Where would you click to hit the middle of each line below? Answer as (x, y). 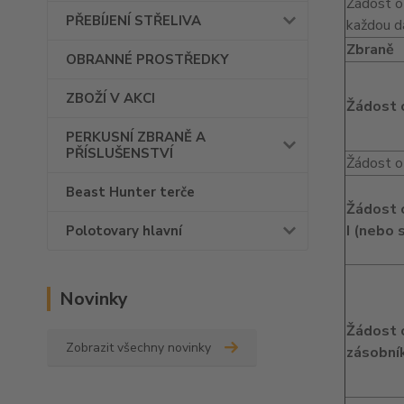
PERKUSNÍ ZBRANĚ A (136, 137)
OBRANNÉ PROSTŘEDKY (147, 60)
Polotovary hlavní (124, 231)
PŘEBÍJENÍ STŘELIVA (133, 21)
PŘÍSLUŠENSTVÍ (119, 153)
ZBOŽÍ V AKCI (110, 98)
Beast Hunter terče (130, 192)
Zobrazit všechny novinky (138, 348)
